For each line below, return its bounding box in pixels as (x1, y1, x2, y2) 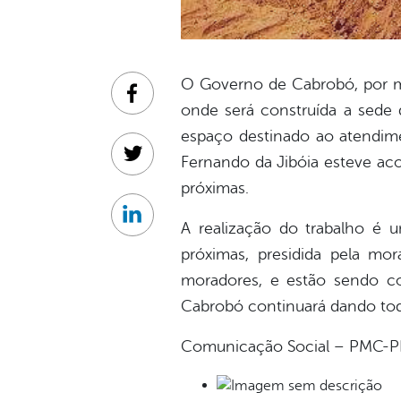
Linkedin (131, 216, 185, 233)
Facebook (131, 94, 194, 111)
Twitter (131, 155, 175, 172)
